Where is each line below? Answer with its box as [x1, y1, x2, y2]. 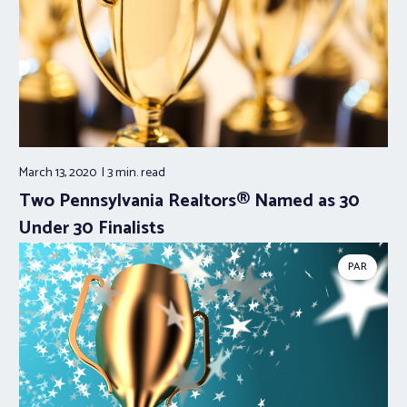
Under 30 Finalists [19, 213, 164, 244]
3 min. [107, 163, 141, 184]
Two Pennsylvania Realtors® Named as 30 [19, 186, 360, 217]
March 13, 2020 [19, 163, 99, 184]
